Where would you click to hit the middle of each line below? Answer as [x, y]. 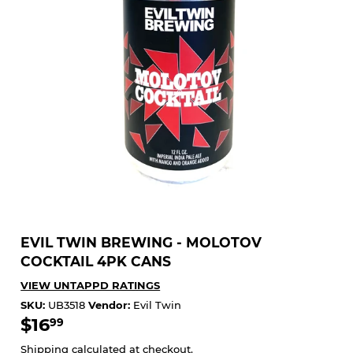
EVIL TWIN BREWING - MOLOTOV [141, 243]
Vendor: [110, 305]
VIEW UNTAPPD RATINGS [91, 285]
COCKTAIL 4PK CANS [96, 262]
